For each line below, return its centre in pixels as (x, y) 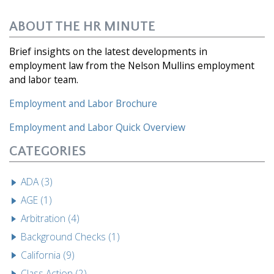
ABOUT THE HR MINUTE (82, 27)
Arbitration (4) (50, 218)
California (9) (48, 255)
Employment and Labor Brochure (83, 104)
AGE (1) (37, 200)
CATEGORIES (48, 152)
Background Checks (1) (71, 236)
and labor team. (44, 80)
